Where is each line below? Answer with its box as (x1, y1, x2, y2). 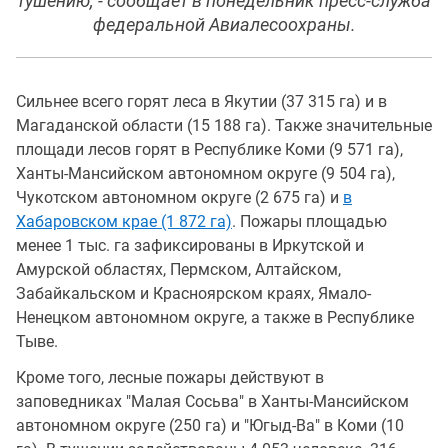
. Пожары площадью (232, 211, 387, 231)
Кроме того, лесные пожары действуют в (16, 367, 324, 387)
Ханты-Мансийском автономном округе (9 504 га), (16, 163, 395, 183)
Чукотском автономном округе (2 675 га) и (16, 187, 343, 207)
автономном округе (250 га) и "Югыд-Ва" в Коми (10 (16, 415, 404, 435)
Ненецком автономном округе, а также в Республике (16, 307, 414, 327)
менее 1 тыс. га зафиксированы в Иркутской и (16, 235, 364, 255)
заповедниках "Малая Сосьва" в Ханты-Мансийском (16, 391, 409, 411)
